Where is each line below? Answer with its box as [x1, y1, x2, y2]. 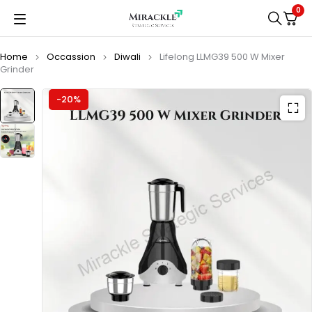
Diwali [114, 49, 141, 63]
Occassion [47, 49, 95, 63]
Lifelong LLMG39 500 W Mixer [159, 49, 285, 63]
